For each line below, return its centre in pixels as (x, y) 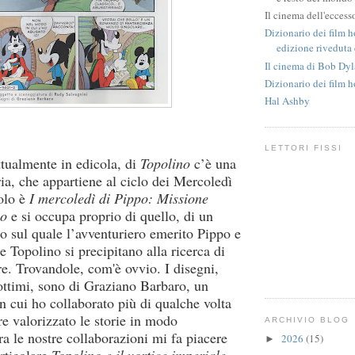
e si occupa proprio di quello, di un (110, 216)
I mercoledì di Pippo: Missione (119, 198)
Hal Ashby (287, 101)
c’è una (213, 164)
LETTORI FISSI (304, 148)
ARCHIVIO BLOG (307, 319)
